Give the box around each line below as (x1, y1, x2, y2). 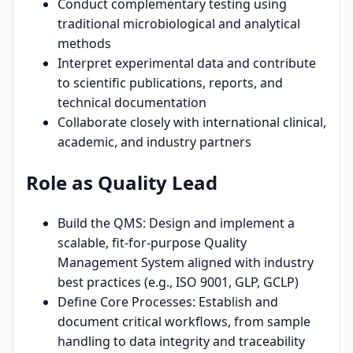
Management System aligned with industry (58, 254, 314, 272)
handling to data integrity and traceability (58, 333, 305, 351)
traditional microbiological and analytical (58, 15, 300, 33)
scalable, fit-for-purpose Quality (58, 234, 247, 252)
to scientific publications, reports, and (58, 74, 283, 92)
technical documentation (58, 94, 206, 112)
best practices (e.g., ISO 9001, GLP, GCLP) (58, 273, 299, 292)
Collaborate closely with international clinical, (58, 113, 326, 132)
